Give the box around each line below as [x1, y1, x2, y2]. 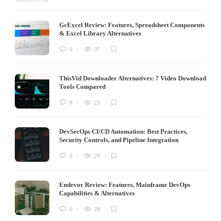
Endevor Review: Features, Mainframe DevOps [59, 181, 190, 188]
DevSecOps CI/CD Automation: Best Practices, [59, 127, 187, 135]
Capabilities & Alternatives [59, 189, 136, 197]
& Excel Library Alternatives [59, 29, 143, 37]
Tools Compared [59, 82, 107, 90]
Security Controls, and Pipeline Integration [59, 136, 180, 144]
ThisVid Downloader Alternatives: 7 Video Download [59, 74, 206, 82]
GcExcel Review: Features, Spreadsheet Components [59, 21, 205, 29]
